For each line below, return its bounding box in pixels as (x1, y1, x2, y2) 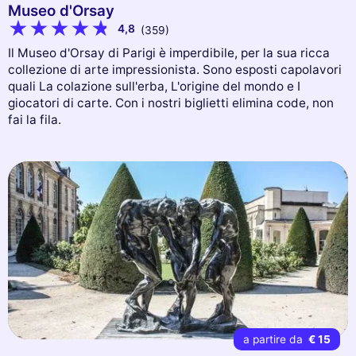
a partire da (242, 332, 306, 346)
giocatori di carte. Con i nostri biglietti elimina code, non (8, 95, 334, 111)
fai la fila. (8, 112, 61, 128)
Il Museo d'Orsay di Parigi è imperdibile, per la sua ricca (8, 45, 330, 61)
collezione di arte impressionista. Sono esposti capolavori (8, 62, 342, 78)
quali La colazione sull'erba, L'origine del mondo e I (8, 79, 300, 95)
